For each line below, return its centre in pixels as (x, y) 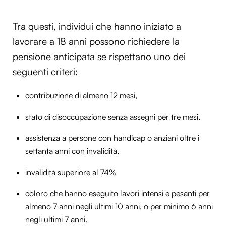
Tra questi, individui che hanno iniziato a (97, 26)
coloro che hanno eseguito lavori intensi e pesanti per (118, 193)
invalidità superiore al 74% (72, 172)
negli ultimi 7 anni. (56, 220)
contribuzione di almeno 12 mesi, (82, 96)
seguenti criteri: (46, 72)
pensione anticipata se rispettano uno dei (99, 57)
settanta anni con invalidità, (72, 151)
